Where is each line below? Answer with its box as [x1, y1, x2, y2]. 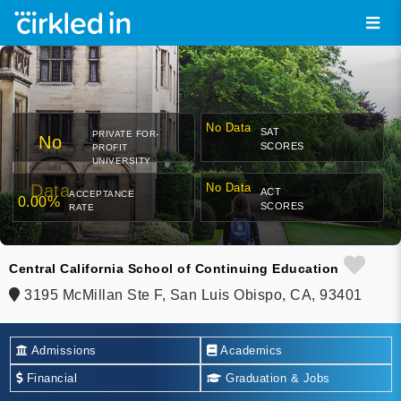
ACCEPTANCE [69, 189, 134, 200]
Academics [217, 343, 283, 357]
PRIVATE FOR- [91, 129, 159, 140]
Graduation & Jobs [221, 371, 330, 385]
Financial [22, 371, 77, 385]
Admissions [28, 343, 97, 357]
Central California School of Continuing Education [9, 261, 339, 277]
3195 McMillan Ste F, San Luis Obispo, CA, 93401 [20, 287, 363, 303]
